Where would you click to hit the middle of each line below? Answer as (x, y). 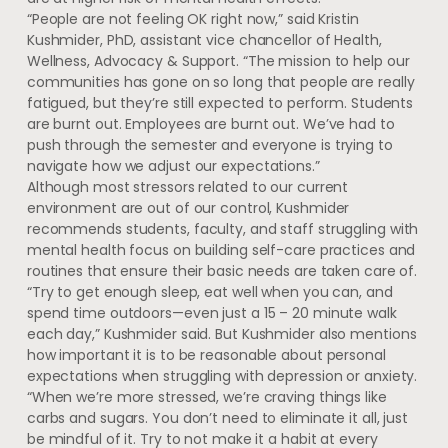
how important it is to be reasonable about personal (206, 354)
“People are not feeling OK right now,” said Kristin (192, 18)
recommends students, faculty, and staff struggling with (222, 228)
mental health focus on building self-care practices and (221, 249)
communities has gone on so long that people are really (220, 81)
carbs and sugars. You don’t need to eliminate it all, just (217, 417)
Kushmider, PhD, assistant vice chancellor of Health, (204, 39)
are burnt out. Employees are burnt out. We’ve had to (210, 123)
